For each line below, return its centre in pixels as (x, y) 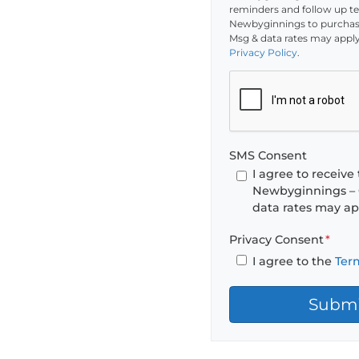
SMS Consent (268, 155)
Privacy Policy (263, 52)
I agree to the (293, 262)
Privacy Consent (276, 240)
